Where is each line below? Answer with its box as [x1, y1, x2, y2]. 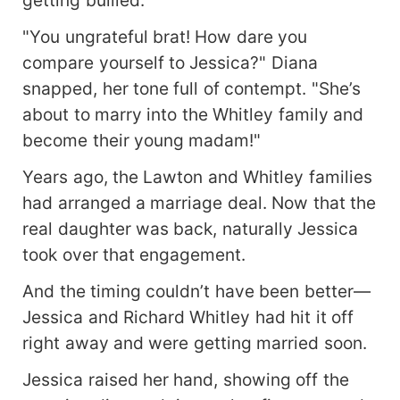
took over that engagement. [22, 244, 246, 266]
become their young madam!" [22, 129, 262, 152]
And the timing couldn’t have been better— [22, 280, 371, 303]
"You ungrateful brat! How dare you [22, 26, 308, 48]
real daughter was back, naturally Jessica [22, 218, 359, 240]
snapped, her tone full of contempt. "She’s [22, 78, 361, 100]
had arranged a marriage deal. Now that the [22, 192, 377, 214]
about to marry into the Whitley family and [22, 104, 364, 126]
